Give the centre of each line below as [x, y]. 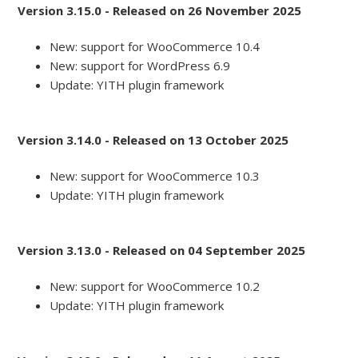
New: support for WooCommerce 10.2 [155, 286]
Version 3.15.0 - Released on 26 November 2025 [160, 11]
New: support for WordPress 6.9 [140, 66]
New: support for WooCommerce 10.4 [155, 47]
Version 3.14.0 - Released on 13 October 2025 [153, 140]
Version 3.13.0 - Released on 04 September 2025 [162, 251]
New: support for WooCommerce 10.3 [155, 176]
